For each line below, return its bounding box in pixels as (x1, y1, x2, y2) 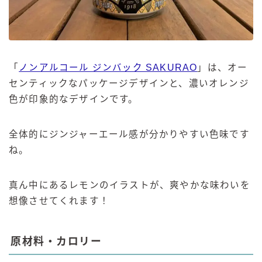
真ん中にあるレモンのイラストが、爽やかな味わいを (9, 180, 250, 191)
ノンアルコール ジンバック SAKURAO (19, 63, 198, 73)
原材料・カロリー (11, 236, 102, 248)
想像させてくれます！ (9, 196, 109, 206)
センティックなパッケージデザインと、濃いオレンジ (9, 78, 249, 89)
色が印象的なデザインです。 (9, 94, 139, 105)
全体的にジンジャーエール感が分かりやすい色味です (9, 129, 250, 140)
